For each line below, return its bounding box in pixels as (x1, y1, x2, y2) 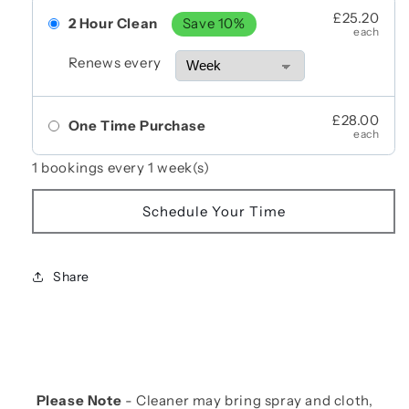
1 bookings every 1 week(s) (32, 159, 210, 177)
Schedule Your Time (142, 202, 286, 220)
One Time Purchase (68, 116, 206, 134)
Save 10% (182, 15, 246, 33)
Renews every (68, 53, 162, 71)
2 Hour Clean (68, 15, 158, 33)
